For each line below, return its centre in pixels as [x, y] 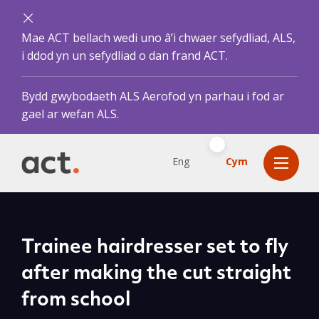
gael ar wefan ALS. [70, 114]
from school [76, 301]
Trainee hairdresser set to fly [155, 248]
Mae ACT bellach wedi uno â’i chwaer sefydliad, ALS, [158, 38]
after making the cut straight [156, 274]
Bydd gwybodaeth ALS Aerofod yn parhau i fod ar [153, 96]
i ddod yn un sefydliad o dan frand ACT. [125, 56]
